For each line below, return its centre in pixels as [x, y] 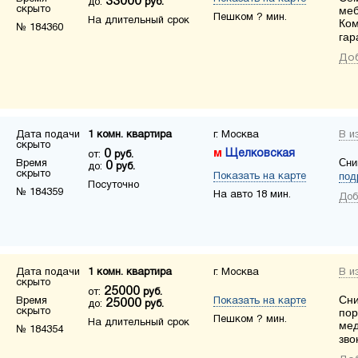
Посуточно [113, 185]
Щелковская [260, 154]
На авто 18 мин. [252, 195]
